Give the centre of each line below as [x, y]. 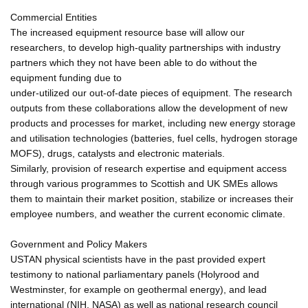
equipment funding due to [66, 77]
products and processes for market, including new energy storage [153, 123]
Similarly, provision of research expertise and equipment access [148, 168]
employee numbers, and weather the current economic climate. [148, 213]
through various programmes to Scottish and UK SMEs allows [144, 183]
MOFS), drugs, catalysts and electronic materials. [118, 153]
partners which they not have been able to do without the [134, 62]
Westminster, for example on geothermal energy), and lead [139, 289]
